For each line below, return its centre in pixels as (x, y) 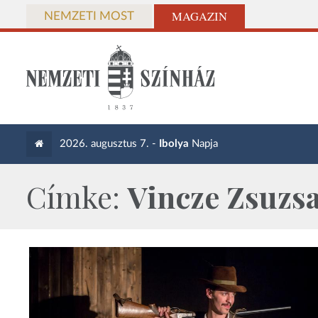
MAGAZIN (199, 16)
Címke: (77, 197)
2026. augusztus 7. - (110, 144)
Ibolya (174, 144)
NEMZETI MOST (89, 16)
